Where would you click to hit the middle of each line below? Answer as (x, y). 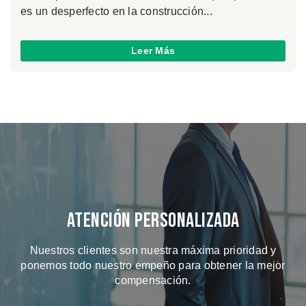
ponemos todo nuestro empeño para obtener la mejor (153, 266)
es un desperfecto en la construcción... (116, 11)
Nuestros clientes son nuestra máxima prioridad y (153, 251)
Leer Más (153, 51)
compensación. (153, 281)
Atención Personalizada (153, 221)
